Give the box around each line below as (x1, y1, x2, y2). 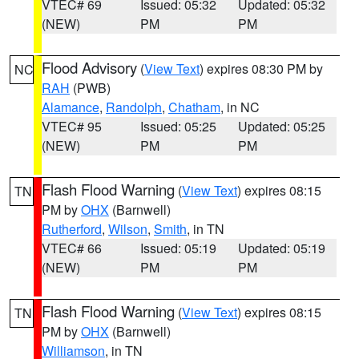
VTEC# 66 (42, 239, 102, 257)
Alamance (42, 98, 99, 116)
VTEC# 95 (42, 117, 102, 135)
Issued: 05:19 (139, 239, 216, 257)
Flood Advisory (42, 57, 137, 78)
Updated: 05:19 (238, 239, 326, 257)
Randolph (106, 98, 162, 116)
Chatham (168, 98, 220, 116)
